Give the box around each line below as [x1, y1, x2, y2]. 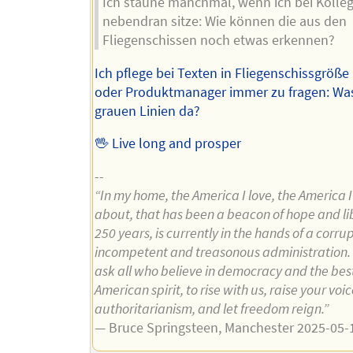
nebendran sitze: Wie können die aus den [102, 12, 347, 30]
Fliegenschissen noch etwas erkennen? [102, 31, 335, 49]
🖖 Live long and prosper [94, 135, 241, 153]
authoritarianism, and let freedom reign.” [94, 299, 329, 318]
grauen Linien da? [94, 102, 200, 120]
